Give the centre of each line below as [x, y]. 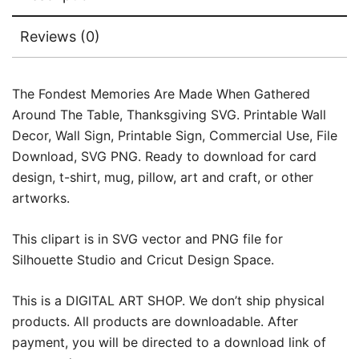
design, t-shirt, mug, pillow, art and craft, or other [163, 177]
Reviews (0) [60, 36]
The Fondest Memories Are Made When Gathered [161, 93]
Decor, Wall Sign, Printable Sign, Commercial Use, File [175, 135]
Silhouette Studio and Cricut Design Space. [143, 259]
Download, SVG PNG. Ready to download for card [164, 156]
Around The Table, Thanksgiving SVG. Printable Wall [169, 114]
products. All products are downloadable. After [155, 321]
